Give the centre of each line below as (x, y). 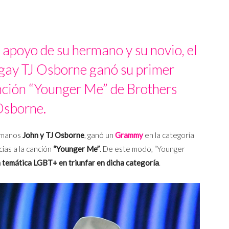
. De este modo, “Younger (142, 149)
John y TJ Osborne (53, 135)
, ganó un (100, 135)
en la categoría (169, 135)
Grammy (129, 135)
